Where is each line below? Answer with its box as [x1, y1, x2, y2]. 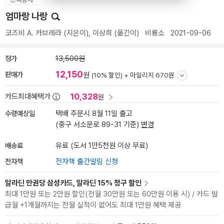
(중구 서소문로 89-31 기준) [55, 120, 141, 129]
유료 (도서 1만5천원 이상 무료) [55, 141, 148, 150]
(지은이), [61, 28, 92, 37]
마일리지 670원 [130, 71, 174, 79]
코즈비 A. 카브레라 [5, 28, 61, 37]
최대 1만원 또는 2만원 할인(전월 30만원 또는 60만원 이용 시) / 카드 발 [5, 189, 218, 198]
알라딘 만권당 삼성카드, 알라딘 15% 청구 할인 [5, 178, 141, 187]
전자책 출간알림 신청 [55, 157, 118, 166]
